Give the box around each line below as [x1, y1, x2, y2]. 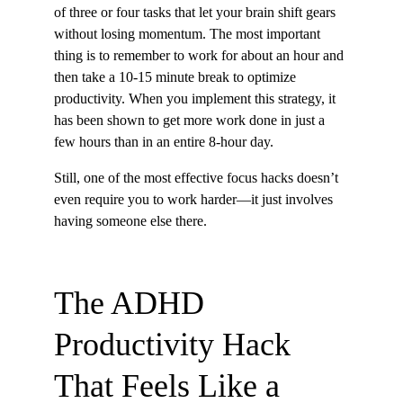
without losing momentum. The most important [54, 25, 324, 41]
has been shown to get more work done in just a [54, 112, 328, 128]
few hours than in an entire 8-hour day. [54, 133, 273, 149]
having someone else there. [54, 212, 207, 228]
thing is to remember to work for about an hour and [54, 47, 347, 63]
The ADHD [54, 284, 212, 321]
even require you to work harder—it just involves [54, 191, 336, 207]
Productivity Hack [54, 326, 299, 363]
